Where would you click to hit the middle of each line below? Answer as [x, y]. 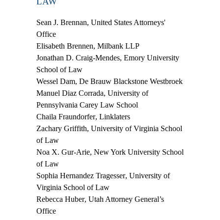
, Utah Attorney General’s [124, 199]
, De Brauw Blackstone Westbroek [129, 82]
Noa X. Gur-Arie [63, 152]
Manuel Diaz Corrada [70, 93]
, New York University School [137, 152]
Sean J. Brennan [62, 23]
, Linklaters [113, 117]
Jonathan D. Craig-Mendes [78, 58]
